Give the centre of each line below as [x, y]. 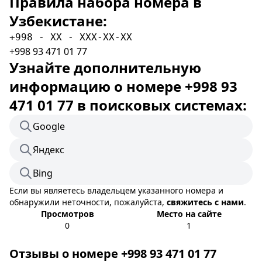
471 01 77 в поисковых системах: [128, 105]
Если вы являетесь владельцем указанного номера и [116, 190]
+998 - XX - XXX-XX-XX [71, 37]
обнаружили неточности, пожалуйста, [88, 202]
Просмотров [67, 214]
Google [49, 126]
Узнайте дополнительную [105, 68]
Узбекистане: [58, 21]
